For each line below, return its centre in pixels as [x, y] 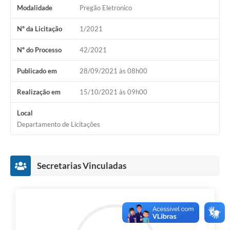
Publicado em [37, 71]
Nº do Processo [39, 50]
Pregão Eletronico [106, 8]
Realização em [39, 92]
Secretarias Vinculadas [82, 166]
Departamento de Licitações [59, 124]
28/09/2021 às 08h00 [113, 71]
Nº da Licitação [40, 29]
